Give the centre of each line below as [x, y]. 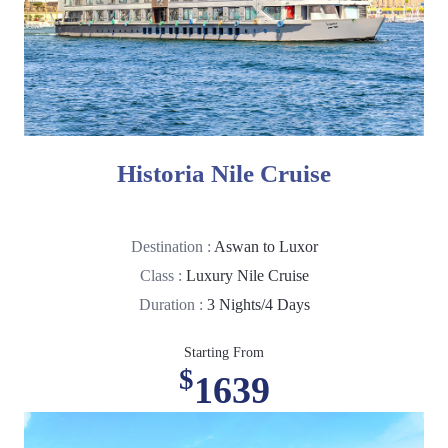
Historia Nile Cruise [224, 174]
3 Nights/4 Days [258, 305]
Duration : [172, 305]
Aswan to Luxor [265, 247]
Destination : [172, 247]
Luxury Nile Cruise [247, 276]
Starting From [224, 353]
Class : [162, 276]
